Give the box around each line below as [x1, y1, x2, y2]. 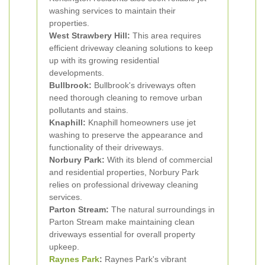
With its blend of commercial [105, 155, 212, 164]
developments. [49, 68, 104, 77]
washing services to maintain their [49, 6, 176, 15]
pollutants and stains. [49, 105, 128, 115]
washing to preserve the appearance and [49, 130, 203, 140]
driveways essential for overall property [49, 230, 195, 239]
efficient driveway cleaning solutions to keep [49, 43, 213, 53]
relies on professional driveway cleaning [49, 180, 198, 189]
